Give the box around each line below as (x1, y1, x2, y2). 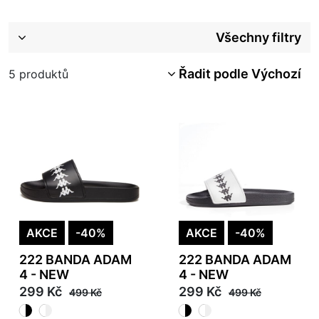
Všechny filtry (216, 30, 302, 46)
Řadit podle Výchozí (176, 66, 301, 82)
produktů (16, 66, 68, 81)
